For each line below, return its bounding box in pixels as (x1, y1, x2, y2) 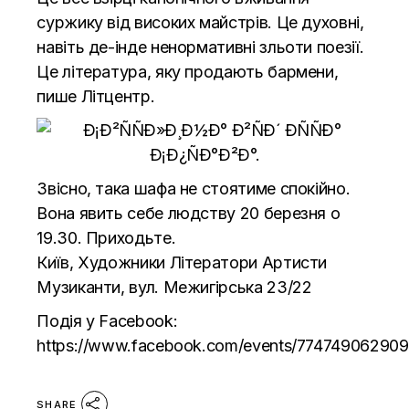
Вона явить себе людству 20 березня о (37, 203, 341, 223)
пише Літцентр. (37, 86, 159, 106)
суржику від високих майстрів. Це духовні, (37, 12, 364, 32)
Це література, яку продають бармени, (37, 61, 339, 81)
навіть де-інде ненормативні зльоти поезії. (37, 37, 364, 57)
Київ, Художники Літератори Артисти (37, 252, 328, 272)
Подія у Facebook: (37, 310, 178, 330)
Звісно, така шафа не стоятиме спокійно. (37, 178, 351, 198)
